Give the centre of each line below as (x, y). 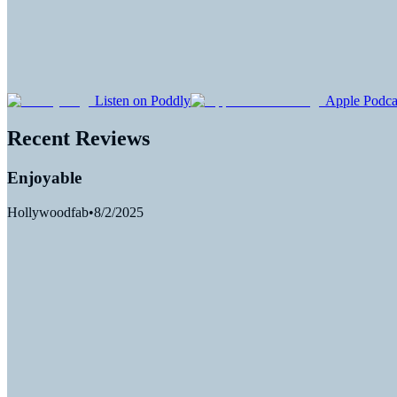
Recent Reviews (78, 139)
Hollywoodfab (48, 212)
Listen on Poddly (143, 101)
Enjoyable (44, 178)
